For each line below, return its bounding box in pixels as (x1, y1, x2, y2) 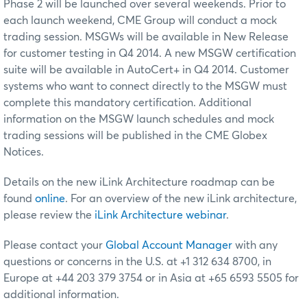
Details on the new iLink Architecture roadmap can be (3, 176, 275, 188)
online (35, 193, 65, 204)
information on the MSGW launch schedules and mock (3, 113, 274, 125)
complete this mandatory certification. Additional (3, 97, 251, 108)
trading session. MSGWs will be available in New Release (3, 31, 288, 42)
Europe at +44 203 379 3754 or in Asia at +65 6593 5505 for (3, 272, 299, 284)
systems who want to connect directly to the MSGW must (3, 80, 287, 92)
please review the (3, 209, 95, 221)
